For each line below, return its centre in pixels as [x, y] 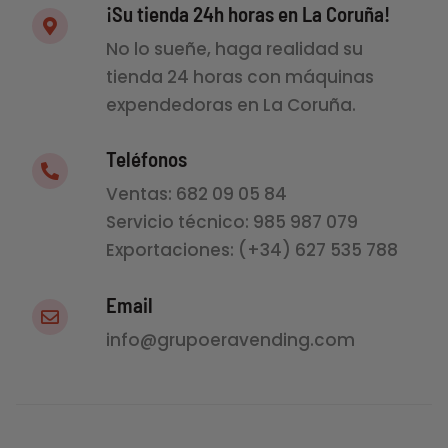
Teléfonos [147, 159]
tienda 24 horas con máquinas [240, 76]
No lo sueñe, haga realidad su [235, 48]
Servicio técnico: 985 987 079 [232, 222]
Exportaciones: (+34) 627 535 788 [252, 250]
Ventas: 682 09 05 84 [199, 194]
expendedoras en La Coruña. [231, 104]
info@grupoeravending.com [231, 339]
